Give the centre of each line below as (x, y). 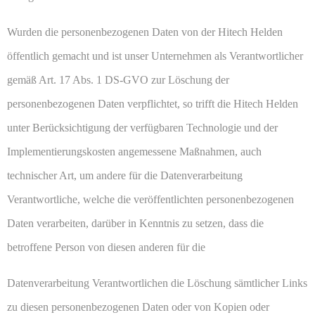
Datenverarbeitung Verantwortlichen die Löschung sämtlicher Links (157, 283)
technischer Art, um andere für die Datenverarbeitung (125, 176)
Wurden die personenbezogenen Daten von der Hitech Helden (145, 32)
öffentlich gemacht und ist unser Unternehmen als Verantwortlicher (155, 56)
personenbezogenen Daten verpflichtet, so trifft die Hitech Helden (153, 104)
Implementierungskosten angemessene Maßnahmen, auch (134, 152)
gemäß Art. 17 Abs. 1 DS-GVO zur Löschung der (118, 80)
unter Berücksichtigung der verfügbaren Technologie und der (142, 128)
